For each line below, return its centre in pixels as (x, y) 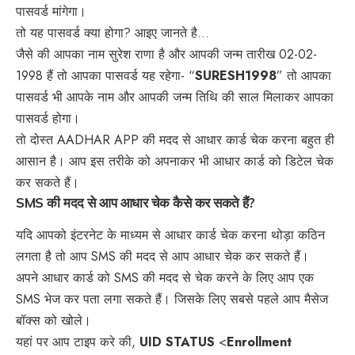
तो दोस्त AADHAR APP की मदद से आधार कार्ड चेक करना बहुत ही (175, 139)
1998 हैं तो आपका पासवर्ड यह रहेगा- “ (105, 75)
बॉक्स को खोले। (53, 321)
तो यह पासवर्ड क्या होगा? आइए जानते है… (113, 32)
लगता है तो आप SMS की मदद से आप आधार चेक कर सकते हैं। (162, 257)
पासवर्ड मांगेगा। (51, 11)
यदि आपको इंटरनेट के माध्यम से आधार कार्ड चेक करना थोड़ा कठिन (170, 235)
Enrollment (259, 342)
